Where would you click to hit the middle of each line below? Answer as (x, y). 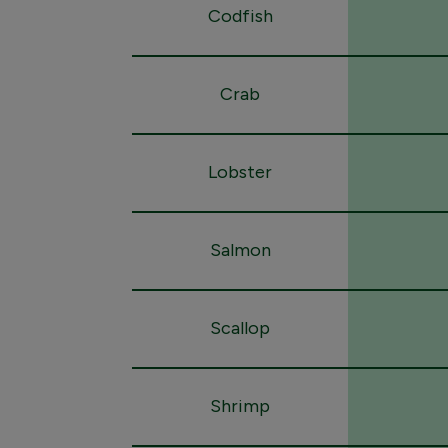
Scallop (240, 328)
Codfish (240, 16)
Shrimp (240, 406)
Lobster (240, 172)
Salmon (240, 250)
